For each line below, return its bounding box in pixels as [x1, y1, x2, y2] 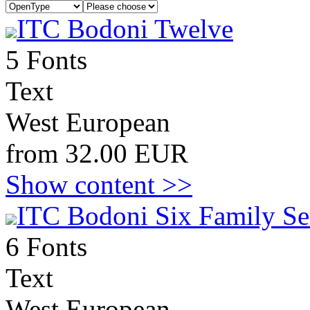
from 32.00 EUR [6, 138, 188, 168]
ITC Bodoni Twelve [17, 14, 233, 44]
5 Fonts [6, 45, 87, 75]
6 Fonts [6, 232, 87, 262]
